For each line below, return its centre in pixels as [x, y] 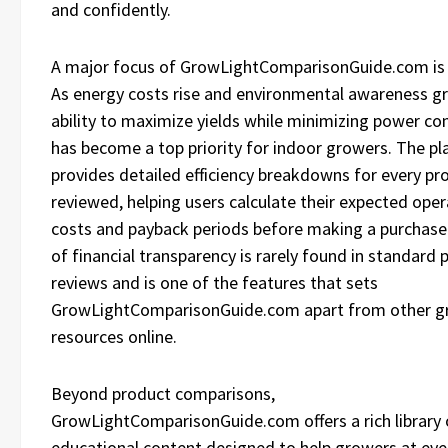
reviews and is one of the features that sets [214, 282]
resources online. [114, 336]
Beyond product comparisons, [163, 393]
